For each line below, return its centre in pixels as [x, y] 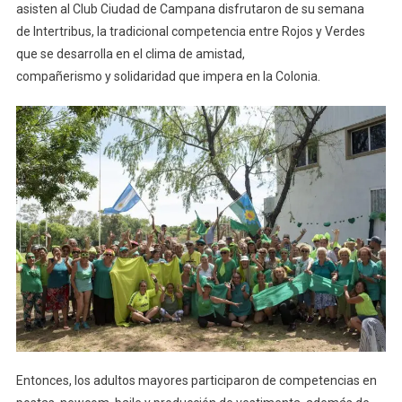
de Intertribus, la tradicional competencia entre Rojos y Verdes [190, 31]
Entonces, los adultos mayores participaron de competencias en [196, 381]
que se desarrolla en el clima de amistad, [130, 53]
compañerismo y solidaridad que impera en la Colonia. [168, 76]
